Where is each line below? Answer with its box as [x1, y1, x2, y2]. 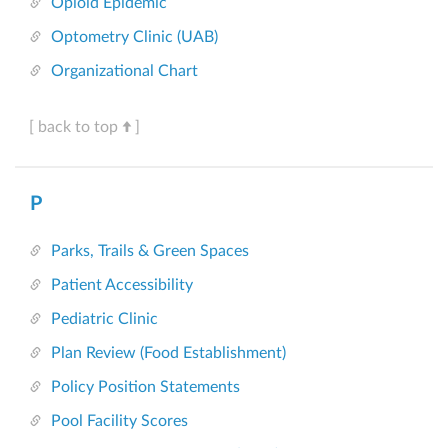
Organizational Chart [51, 63, 198, 80]
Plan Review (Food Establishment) [51, 345, 286, 362]
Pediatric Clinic [51, 311, 158, 328]
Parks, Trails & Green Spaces [51, 243, 249, 260]
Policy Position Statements [51, 379, 240, 396]
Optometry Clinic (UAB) [51, 29, 218, 46]
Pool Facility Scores [51, 413, 188, 430]
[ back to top [29, 119, 118, 136]
